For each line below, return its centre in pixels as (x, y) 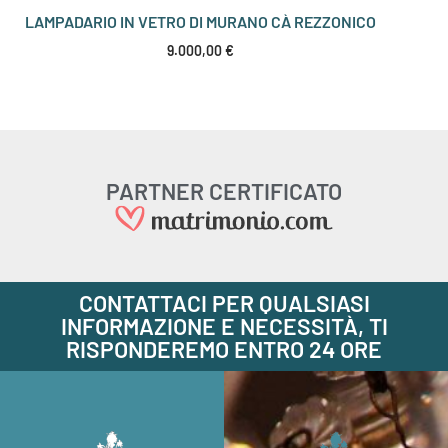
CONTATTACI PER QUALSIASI (224, 302)
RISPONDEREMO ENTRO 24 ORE (224, 348)
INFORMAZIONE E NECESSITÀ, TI (224, 325)
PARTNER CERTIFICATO (224, 191)
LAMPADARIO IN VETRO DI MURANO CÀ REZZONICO (200, 21)
